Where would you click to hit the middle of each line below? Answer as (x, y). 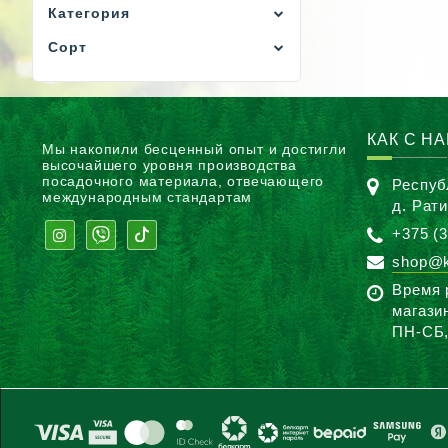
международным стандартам (147, 197)
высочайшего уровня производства (169, 165)
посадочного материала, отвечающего (183, 181)
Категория (89, 13)
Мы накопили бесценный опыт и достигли (194, 149)
